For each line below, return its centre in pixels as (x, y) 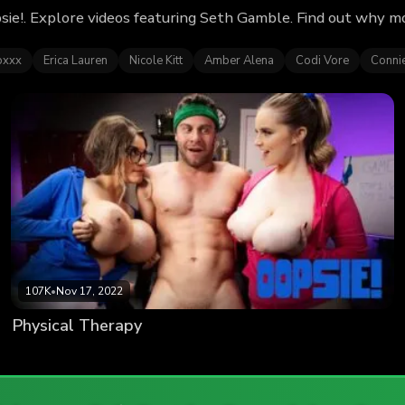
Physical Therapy (77, 326)
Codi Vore (322, 60)
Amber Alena (239, 60)
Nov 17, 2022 (89, 292)
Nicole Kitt (156, 60)
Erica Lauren (75, 60)
